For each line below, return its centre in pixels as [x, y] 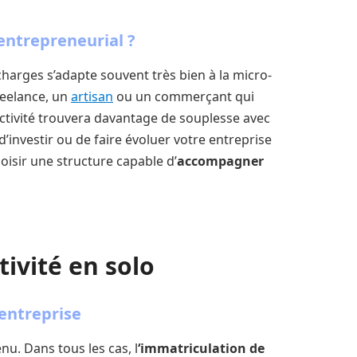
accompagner [220, 161]
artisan [92, 96]
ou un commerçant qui [184, 96]
